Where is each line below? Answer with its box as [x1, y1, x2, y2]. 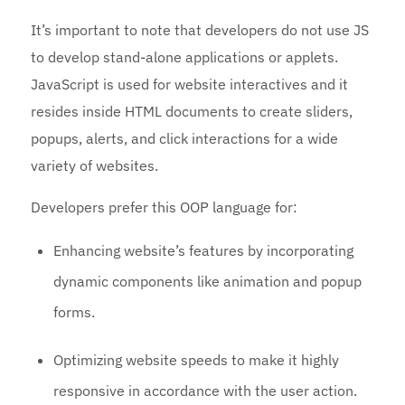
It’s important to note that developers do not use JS [31, 21, 370, 40]
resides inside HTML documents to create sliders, [31, 102, 353, 121]
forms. [53, 303, 96, 322]
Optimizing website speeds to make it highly [53, 351, 340, 370]
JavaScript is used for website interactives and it [31, 75, 349, 94]
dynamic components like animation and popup [53, 272, 363, 291]
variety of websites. [31, 156, 163, 175]
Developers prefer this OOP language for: [31, 198, 298, 217]
